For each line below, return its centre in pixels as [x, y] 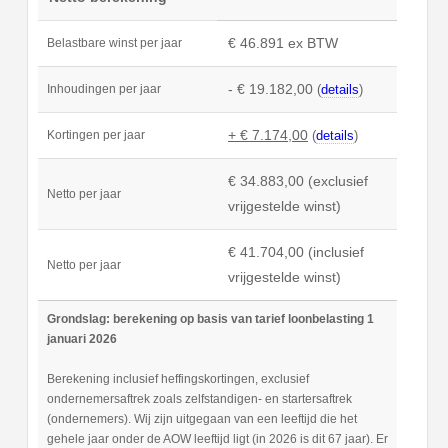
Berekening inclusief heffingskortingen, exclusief [177, 379]
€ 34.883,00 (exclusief [298, 181]
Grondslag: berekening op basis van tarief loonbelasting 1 [210, 319]
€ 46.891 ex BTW [283, 43]
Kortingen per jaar [95, 135]
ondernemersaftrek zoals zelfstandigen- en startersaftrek [199, 399]
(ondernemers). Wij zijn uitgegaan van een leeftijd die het [201, 419]
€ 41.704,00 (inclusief [296, 252]
